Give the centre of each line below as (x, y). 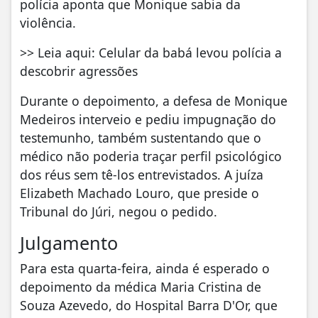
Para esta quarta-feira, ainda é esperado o (145, 269)
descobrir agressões (79, 71)
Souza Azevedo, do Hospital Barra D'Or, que (149, 306)
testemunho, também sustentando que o (141, 138)
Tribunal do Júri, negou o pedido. (119, 212)
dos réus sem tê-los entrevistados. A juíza (142, 175)
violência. (48, 23)
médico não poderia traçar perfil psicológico (151, 157)
